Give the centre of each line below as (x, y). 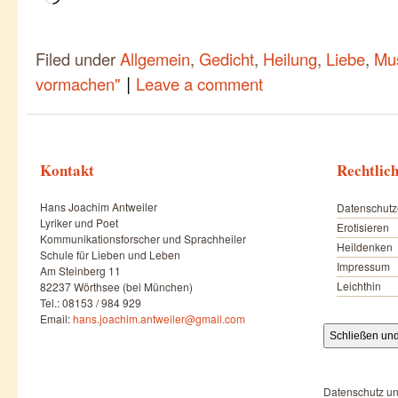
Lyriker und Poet (79, 223)
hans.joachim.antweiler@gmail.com (159, 319)
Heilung (290, 59)
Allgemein (155, 59)
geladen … (86, 12)
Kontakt (67, 171)
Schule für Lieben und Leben (110, 255)
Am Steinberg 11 (80, 271)
